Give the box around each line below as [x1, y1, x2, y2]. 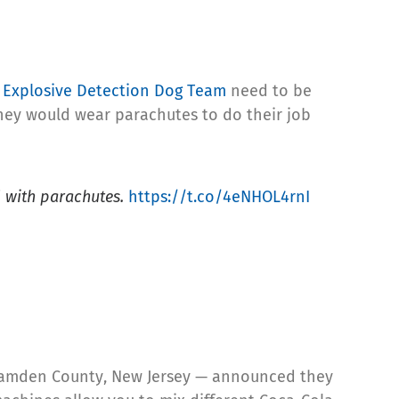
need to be [226, 80, 312, 101]
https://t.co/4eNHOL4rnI [128, 186, 310, 207]
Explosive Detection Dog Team [3, 80, 226, 101]
